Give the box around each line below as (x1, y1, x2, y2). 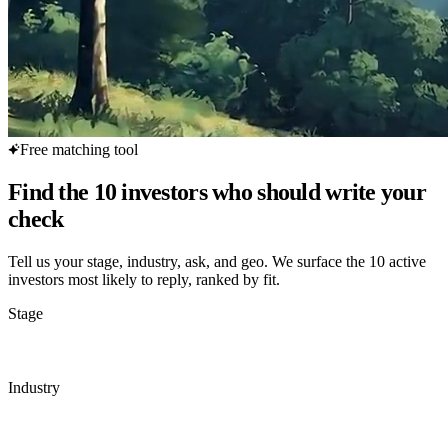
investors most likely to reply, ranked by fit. (8, 270, 280, 288)
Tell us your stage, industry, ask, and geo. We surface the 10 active (8, 252, 426, 270)
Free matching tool (20, 141, 138, 158)
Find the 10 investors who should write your (8, 178, 427, 205)
